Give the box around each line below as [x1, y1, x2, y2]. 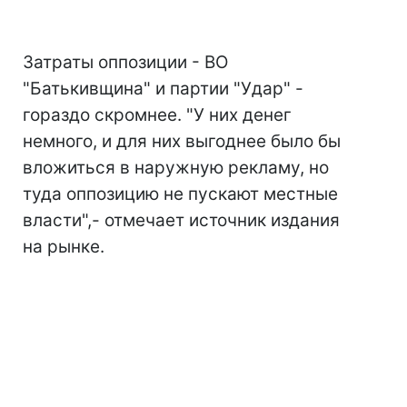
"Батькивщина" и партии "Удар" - [23, 78, 303, 99]
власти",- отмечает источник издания [23, 210, 340, 231]
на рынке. [23, 236, 104, 257]
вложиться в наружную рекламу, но [23, 157, 329, 178]
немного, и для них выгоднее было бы [23, 131, 341, 152]
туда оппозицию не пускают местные [23, 184, 338, 204]
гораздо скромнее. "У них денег [23, 104, 292, 125]
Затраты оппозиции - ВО [23, 52, 228, 73]
